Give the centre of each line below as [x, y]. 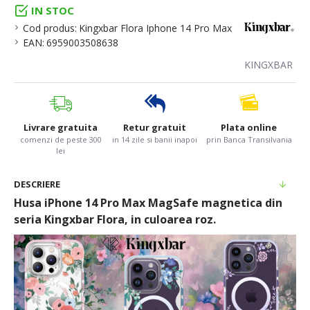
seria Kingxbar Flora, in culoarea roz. [115, 220]
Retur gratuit [155, 128]
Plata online [249, 128]
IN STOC [53, 11]
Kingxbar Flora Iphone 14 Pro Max [155, 28]
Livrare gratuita [61, 128]
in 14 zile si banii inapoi [155, 140]
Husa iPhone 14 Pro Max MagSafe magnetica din [148, 203]
